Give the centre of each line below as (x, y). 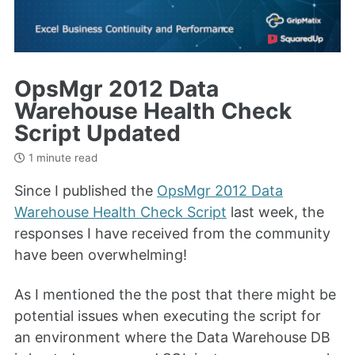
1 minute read (61, 158)
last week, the (275, 212)
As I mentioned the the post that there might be (175, 295)
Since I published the (86, 190)
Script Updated (97, 133)
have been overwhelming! (101, 254)
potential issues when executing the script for (168, 316)
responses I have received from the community (172, 233)
